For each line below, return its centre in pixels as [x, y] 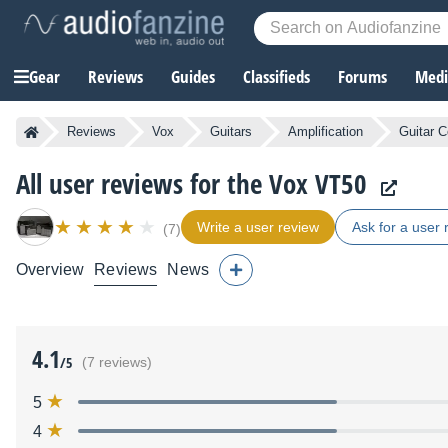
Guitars [231, 132]
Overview [50, 270]
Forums [362, 77]
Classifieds [276, 77]
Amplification [325, 132]
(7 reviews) [117, 363]
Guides [193, 77]
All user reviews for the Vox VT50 [191, 184]
